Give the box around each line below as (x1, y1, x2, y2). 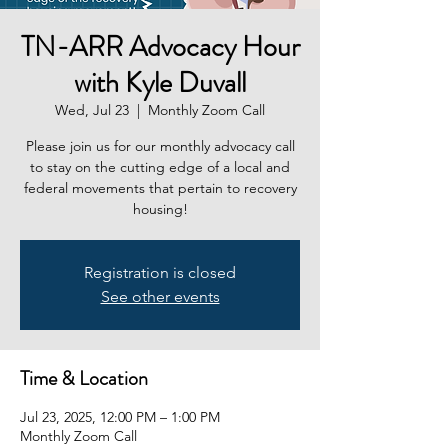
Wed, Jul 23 (55, 100, 129, 119)
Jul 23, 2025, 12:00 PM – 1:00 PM (20, 407, 220, 426)
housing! (132, 199, 188, 218)
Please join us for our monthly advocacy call (25, 136, 295, 155)
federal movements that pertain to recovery (23, 178, 297, 197)
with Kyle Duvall (74, 62, 246, 103)
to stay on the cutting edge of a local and (30, 157, 290, 176)
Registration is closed (84, 262, 236, 282)
